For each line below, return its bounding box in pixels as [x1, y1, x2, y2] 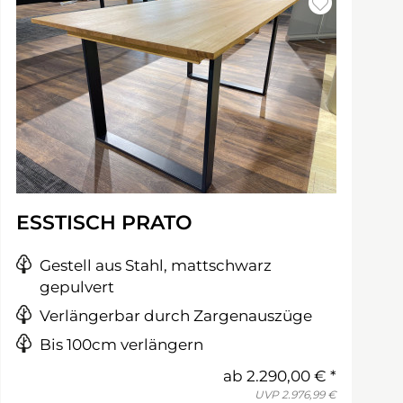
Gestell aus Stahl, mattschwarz [40, 256, 272, 274]
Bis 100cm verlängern [40, 336, 203, 354]
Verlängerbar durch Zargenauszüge [40, 307, 312, 325]
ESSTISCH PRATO [16, 210, 193, 235]
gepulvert [40, 278, 114, 296]
